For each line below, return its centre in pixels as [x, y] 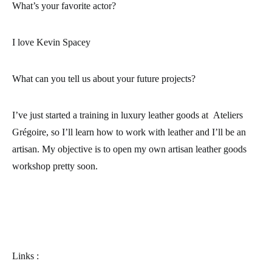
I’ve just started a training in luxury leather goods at [113, 115]
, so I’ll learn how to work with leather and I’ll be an [146, 132]
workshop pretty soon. [55, 166]
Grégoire [29, 132]
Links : [25, 256]
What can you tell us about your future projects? [104, 79]
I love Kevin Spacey [51, 42]
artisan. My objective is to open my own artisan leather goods [129, 149]
